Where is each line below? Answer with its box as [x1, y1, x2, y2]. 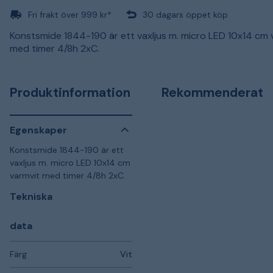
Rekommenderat [161, 84, 263, 101]
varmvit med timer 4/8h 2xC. [10, 170, 126, 181]
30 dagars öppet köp [143, 9, 228, 20]
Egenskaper [10, 123, 67, 136]
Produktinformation [10, 84, 130, 101]
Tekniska [10, 190, 52, 203]
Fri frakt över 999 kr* [28, 9, 112, 20]
